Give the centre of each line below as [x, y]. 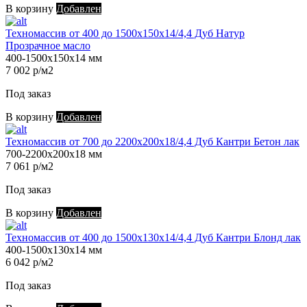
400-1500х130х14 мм [54, 250]
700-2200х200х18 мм [54, 154]
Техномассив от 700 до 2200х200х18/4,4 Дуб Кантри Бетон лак [152, 142]
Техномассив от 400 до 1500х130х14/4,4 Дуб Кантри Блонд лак [153, 238]
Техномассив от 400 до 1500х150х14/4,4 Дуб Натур [125, 34]
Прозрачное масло [48, 46]
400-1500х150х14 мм [54, 58]
